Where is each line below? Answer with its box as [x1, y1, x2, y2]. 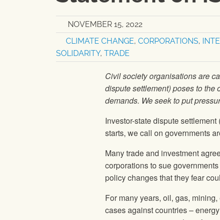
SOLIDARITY [56, 49, 100, 58]
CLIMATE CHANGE [66, 36, 134, 46]
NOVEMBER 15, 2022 [68, 20, 142, 29]
